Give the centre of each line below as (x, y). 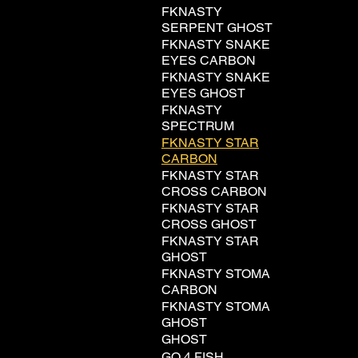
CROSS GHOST (209, 224)
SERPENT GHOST (217, 28)
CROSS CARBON (214, 191)
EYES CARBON (209, 60)
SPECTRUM (198, 126)
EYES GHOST (203, 93)
